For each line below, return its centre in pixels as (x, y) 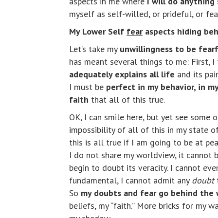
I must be (88, 87)
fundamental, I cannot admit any (130, 180)
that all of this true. (127, 100)
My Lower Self (98, 31)
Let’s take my (94, 49)
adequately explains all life (122, 74)
